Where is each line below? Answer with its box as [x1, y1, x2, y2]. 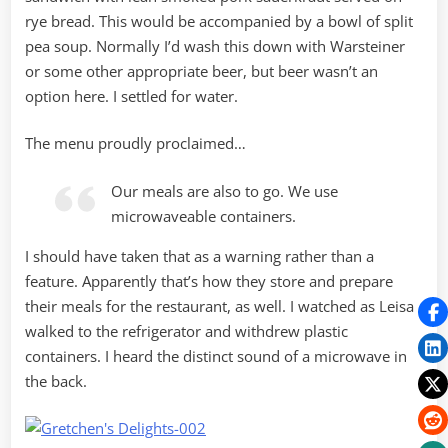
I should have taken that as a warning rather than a [25, 245, 374, 266]
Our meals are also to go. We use [111, 180, 339, 201]
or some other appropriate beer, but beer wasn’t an [25, 60, 378, 81]
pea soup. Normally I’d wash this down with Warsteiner [25, 35, 405, 56]
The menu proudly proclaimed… [25, 133, 246, 154]
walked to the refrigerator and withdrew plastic [25, 320, 348, 341]
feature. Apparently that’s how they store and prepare [25, 270, 393, 291]
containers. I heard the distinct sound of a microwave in [25, 345, 407, 366]
